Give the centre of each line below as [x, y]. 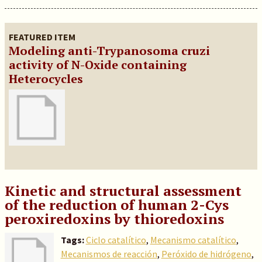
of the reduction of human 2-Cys [116, 205]
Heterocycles [46, 79]
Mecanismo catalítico [193, 240]
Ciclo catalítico [116, 240]
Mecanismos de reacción [109, 254]
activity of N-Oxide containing [97, 65]
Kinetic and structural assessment [123, 191]
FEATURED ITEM [42, 37]
